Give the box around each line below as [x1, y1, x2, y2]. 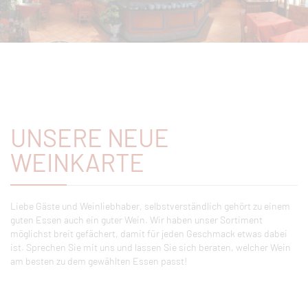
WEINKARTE [10, 146, 144, 177]
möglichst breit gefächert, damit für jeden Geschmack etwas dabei [10, 227, 287, 239]
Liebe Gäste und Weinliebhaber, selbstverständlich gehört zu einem [10, 199, 290, 212]
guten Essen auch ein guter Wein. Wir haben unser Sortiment [10, 213, 263, 225]
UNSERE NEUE [10, 122, 169, 152]
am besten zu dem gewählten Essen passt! [10, 254, 187, 267]
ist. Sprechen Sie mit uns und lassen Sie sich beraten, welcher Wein [10, 241, 291, 253]
